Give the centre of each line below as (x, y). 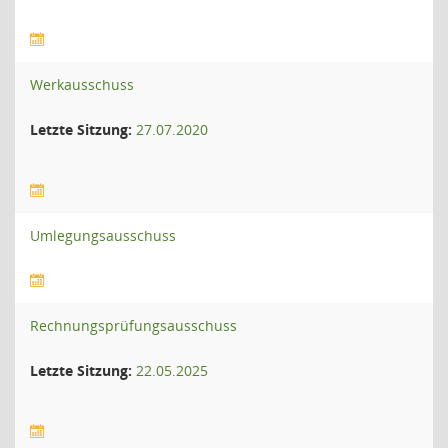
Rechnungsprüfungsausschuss (133, 325)
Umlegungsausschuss (103, 235)
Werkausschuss (82, 84)
